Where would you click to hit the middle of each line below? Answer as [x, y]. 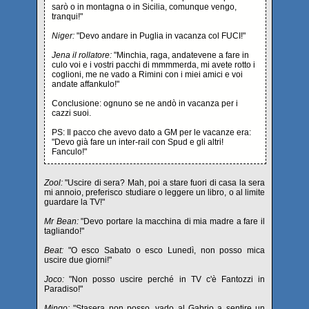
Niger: [64, 36]
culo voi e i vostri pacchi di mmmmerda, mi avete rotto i [153, 65]
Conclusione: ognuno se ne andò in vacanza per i [145, 103]
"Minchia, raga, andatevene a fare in [180, 55]
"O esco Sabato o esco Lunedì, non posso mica [164, 250]
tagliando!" [64, 231]
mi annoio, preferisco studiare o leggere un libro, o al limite [154, 192]
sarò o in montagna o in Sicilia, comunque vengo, [144, 7]
